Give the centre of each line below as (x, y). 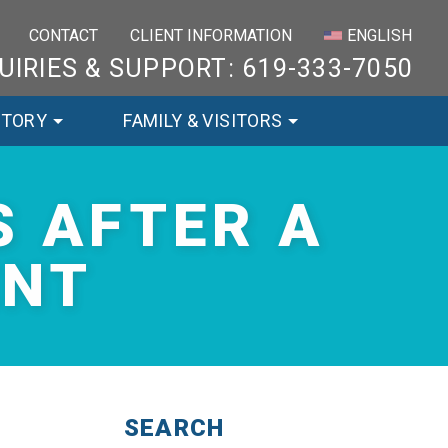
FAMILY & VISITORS (203, 120)
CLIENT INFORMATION (211, 35)
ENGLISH (379, 35)
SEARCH (174, 428)
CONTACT (64, 35)
